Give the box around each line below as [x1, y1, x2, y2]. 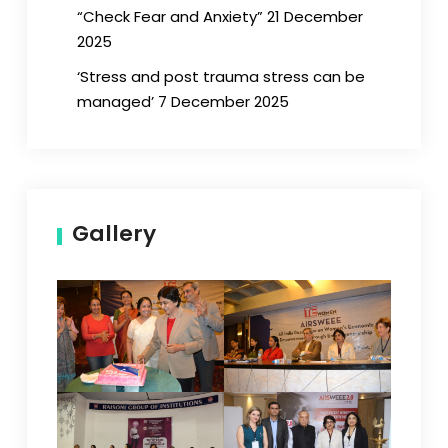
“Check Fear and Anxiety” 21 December [76, 6, 363, 27]
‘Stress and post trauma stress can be [76, 66, 365, 87]
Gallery [71, 218, 156, 249]
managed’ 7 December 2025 [76, 91, 289, 112]
